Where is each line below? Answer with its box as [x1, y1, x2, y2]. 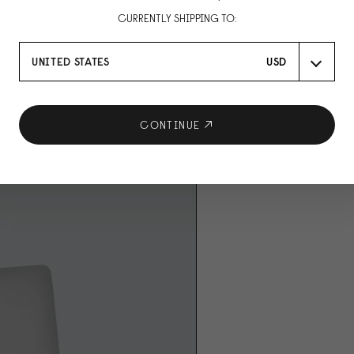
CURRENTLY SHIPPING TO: [117, 10, 237, 25]
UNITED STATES [32, 54, 110, 69]
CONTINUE [140, 117, 201, 132]
